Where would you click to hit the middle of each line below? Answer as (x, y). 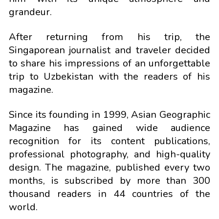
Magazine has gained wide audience (109, 128)
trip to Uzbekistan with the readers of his (109, 77)
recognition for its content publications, (109, 141)
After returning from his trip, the (109, 37)
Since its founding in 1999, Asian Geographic (109, 115)
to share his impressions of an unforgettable (109, 64)
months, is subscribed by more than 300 (109, 181)
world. (23, 207)
